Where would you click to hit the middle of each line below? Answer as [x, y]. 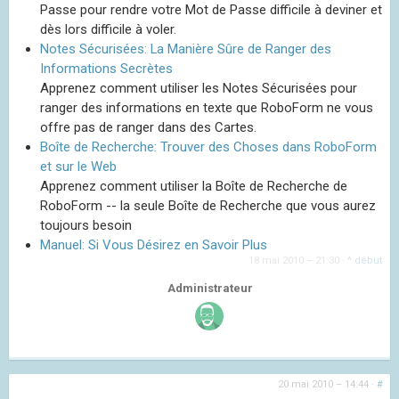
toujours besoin [86, 226]
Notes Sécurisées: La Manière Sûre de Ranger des [186, 49]
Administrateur [210, 289]
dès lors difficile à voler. [108, 30]
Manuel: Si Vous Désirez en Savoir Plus [154, 245]
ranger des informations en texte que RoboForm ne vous [207, 108]
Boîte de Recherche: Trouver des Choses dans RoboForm [208, 147]
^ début [365, 261]
